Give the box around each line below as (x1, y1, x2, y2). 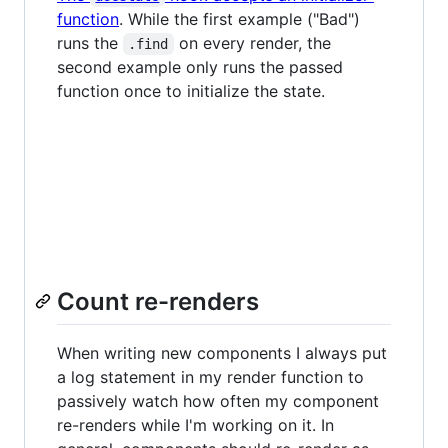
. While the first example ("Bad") (119, 8, 360, 29)
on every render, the (173, 32, 336, 53)
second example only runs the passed (57, 56, 343, 77)
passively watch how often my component (57, 391, 379, 412)
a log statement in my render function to (57, 367, 364, 388)
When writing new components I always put (57, 343, 387, 364)
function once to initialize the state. (57, 80, 325, 101)
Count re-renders (57, 286, 259, 316)
